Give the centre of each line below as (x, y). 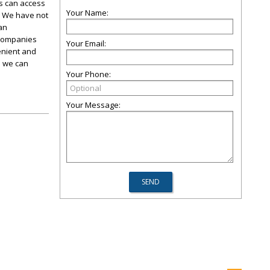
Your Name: (87, 13)
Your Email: (86, 43)
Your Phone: (89, 74)
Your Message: (93, 105)
